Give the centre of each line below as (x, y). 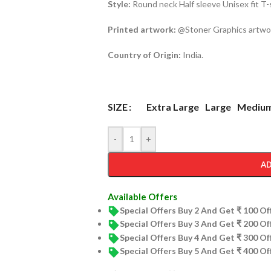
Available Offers (142, 197)
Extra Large (172, 106)
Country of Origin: (145, 55)
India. (193, 55)
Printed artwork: (142, 29)
